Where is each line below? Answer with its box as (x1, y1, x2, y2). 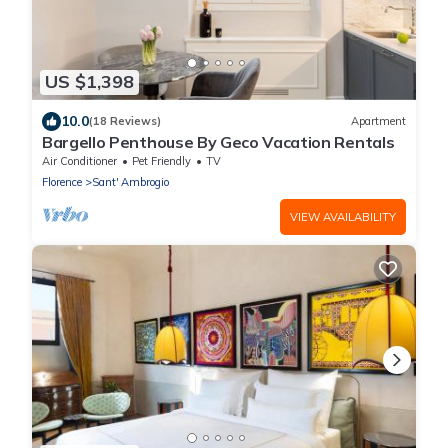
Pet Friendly (132, 153, 191, 168)
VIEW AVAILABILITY (290, 209, 396, 224)
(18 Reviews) (89, 114, 161, 129)
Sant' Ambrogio (92, 174, 169, 189)
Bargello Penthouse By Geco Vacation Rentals (42, 131, 395, 152)
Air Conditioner (42, 153, 117, 168)
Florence (42, 174, 82, 189)
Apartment (351, 114, 406, 129)
